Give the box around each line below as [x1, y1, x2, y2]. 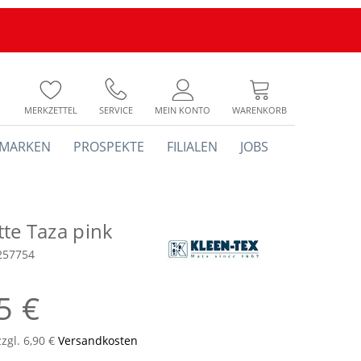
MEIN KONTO [155, 104, 210, 116]
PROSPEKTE [73, 138, 144, 156]
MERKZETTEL [24, 104, 77, 116]
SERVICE [99, 104, 133, 116]
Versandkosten [58, 333, 138, 348]
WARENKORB [232, 104, 287, 116]
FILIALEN [167, 138, 218, 156]
